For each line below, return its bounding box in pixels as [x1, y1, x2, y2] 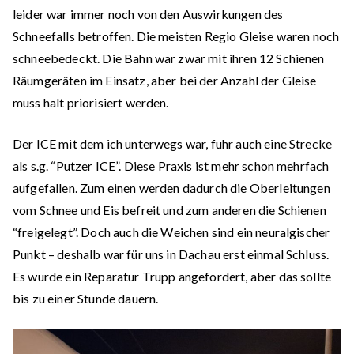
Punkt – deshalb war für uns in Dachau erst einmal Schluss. [13, 247, 330, 262]
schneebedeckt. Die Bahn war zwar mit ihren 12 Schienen [13, 51, 325, 66]
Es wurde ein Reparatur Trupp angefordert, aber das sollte [13, 269, 332, 284]
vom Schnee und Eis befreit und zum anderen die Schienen [13, 202, 326, 217]
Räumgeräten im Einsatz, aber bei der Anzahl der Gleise [13, 73, 317, 88]
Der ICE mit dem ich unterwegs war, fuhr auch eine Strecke [13, 136, 333, 151]
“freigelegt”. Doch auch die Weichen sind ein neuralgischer [13, 224, 330, 239]
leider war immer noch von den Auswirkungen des [13, 6, 284, 21]
